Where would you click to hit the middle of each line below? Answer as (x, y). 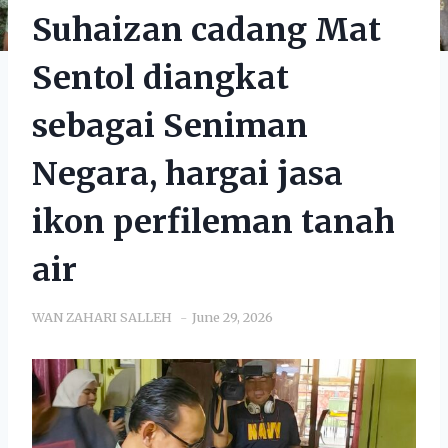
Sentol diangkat (160, 77)
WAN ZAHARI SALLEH (102, 316)
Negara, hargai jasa (187, 173)
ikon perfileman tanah (213, 221)
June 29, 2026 (232, 316)
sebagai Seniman (170, 125)
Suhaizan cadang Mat (206, 29)
